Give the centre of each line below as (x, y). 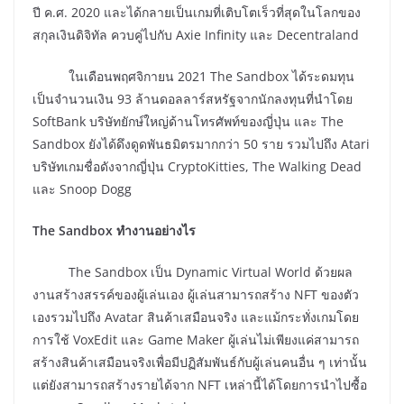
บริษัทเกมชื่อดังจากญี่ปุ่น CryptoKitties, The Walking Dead (197, 167)
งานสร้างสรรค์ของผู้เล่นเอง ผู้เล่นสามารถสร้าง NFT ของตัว (196, 295)
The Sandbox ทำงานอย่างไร (114, 231)
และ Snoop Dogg (82, 189)
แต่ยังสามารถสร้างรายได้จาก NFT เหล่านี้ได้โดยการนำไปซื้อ (200, 385)
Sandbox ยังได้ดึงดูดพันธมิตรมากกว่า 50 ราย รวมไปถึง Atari (201, 144)
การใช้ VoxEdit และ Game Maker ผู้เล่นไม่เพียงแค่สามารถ (196, 340)
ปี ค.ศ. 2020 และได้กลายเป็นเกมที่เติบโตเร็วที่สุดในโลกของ (197, 13)
